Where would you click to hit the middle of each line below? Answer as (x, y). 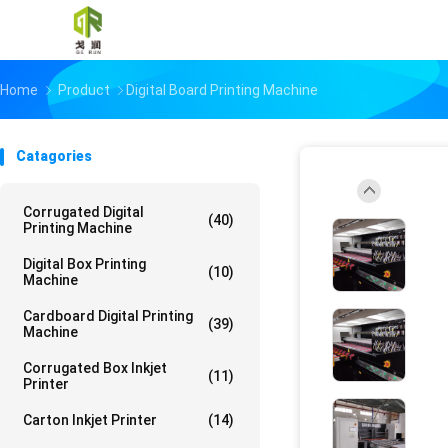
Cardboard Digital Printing (108, 316)
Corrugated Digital (83, 212)
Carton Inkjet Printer (90, 420)
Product (84, 90)
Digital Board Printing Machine (222, 90)
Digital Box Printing (84, 264)
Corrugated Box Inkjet (95, 368)
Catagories (54, 156)
